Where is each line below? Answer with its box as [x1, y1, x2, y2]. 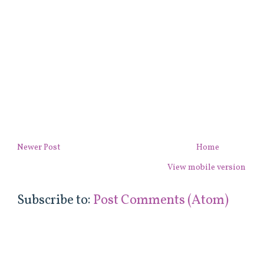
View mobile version [167, 161, 246, 173]
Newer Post [17, 141, 61, 153]
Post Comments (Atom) [93, 191, 229, 210]
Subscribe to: [17, 191, 94, 210]
